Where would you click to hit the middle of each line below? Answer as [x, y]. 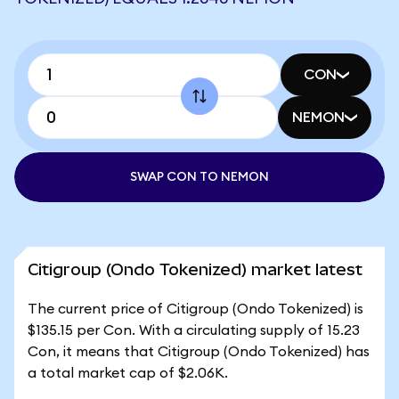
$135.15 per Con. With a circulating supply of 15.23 [194, 330]
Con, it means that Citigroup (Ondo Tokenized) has [199, 352]
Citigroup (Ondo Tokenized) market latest [195, 269]
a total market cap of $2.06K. [128, 373]
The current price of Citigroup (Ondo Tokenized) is [195, 309]
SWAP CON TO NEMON [199, 177]
